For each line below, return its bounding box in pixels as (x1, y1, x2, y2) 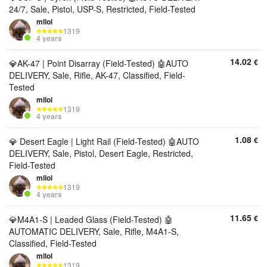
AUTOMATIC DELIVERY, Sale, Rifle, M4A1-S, (9, 225, 179, 237)
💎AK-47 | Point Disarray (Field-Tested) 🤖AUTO (9, 57, 188, 69)
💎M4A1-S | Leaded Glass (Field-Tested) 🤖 (9, 213, 173, 225)
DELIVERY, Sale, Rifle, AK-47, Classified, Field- (9, 69, 185, 81)
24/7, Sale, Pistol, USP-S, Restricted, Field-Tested (9, 3, 195, 15)
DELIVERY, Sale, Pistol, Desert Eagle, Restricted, (9, 147, 193, 159)
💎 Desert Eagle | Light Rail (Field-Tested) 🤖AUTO (9, 135, 199, 147)
